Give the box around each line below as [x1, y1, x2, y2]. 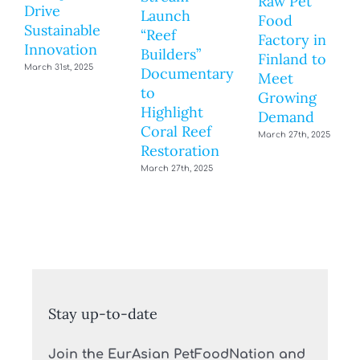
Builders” [141, 45, 202, 63]
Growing [257, 88, 317, 107]
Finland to [257, 50, 326, 68]
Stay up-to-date [48, 305, 157, 324]
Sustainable [24, 21, 100, 39]
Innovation [24, 40, 97, 59]
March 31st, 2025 [24, 63, 93, 72]
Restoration [141, 141, 220, 160]
